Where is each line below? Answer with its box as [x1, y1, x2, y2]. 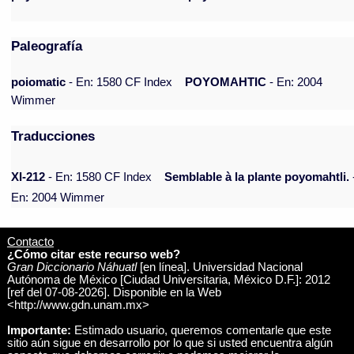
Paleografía [11, 38, 83, 55]
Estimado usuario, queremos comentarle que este [70, 323, 331, 337]
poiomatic [11, 76, 66, 89]
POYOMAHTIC [185, 76, 267, 89]
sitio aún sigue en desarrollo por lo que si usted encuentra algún [6, 336, 333, 349]
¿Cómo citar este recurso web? [6, 247, 180, 261]
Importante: [6, 323, 71, 337]
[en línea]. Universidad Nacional [136, 260, 303, 273]
